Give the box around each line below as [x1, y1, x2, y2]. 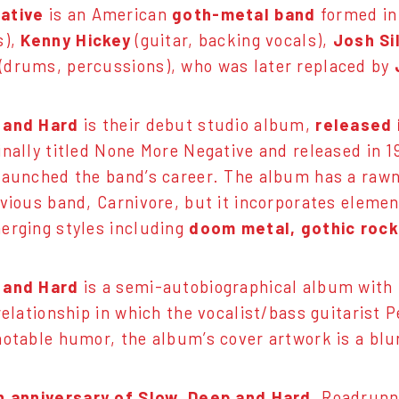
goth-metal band [172, 4, 316, 25]
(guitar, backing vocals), [130, 30, 333, 51]
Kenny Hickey [20, 30, 131, 51]
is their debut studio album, [78, 114, 316, 134]
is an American [44, 4, 173, 25]
